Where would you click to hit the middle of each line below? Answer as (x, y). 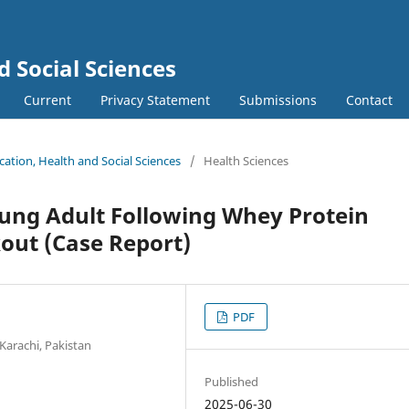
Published (232, 381)
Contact (369, 100)
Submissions (278, 100)
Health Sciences (246, 160)
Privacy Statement (155, 100)
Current (47, 100)
